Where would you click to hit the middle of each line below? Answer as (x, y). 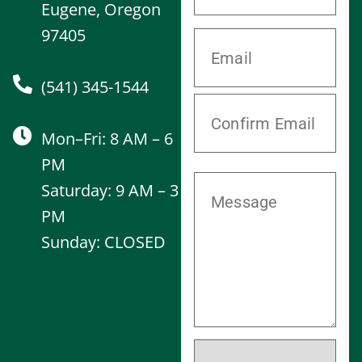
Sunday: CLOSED (103, 242)
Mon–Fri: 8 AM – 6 (107, 138)
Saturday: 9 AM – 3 (110, 190)
